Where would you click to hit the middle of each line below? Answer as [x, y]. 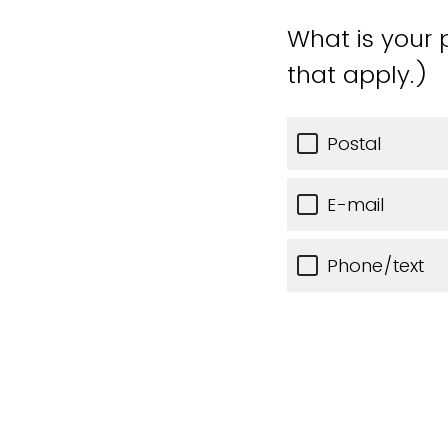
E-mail [355, 205]
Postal [354, 144]
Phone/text [375, 266]
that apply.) [358, 75]
